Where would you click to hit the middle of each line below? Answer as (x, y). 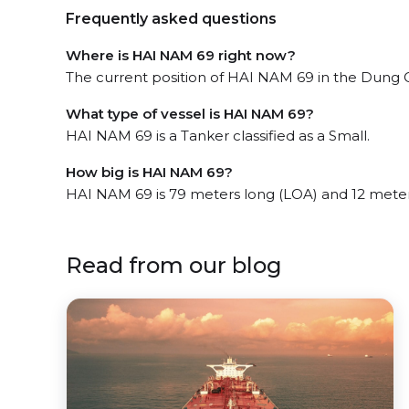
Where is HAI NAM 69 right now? (181, 55)
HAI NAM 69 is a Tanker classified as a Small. (218, 136)
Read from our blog (174, 265)
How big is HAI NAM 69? (149, 172)
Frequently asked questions (171, 19)
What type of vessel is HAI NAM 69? (190, 114)
